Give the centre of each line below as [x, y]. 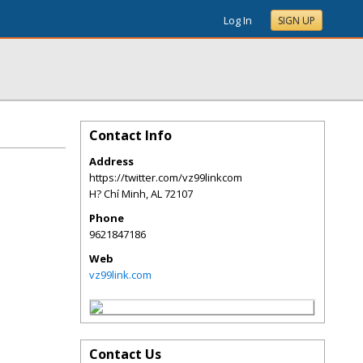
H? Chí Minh [117, 194]
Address [111, 161]
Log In [238, 20]
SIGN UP [297, 21]
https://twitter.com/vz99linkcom [166, 177]
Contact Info [130, 135]
